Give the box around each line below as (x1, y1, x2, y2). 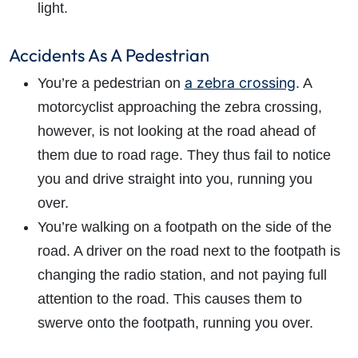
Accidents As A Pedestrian (8, 44, 209, 67)
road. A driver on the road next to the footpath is (37, 243, 340, 260)
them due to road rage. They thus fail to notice (37, 147, 331, 164)
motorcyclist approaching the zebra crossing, (37, 99, 322, 116)
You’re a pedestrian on (37, 75, 185, 92)
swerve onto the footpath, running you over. (37, 315, 317, 332)
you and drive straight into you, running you (37, 171, 312, 188)
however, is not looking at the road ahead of (37, 123, 316, 140)
